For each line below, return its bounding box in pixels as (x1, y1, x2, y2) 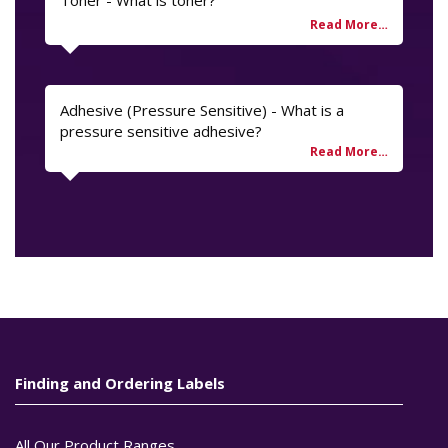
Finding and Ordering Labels (15, 373, 225, 394)
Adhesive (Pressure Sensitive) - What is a (60, 100, 344, 121)
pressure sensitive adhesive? (60, 121, 262, 142)
